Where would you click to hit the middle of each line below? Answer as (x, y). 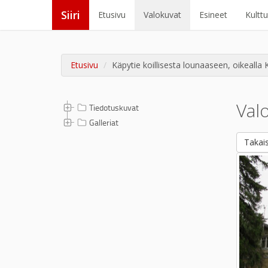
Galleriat (104, 122)
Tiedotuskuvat (114, 107)
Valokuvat (162, 15)
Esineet (213, 15)
